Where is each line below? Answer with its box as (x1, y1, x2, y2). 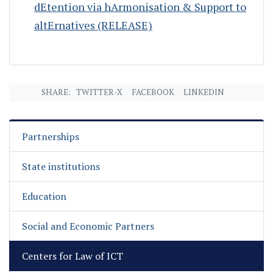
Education (22, 190, 66, 204)
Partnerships (22, 130, 79, 144)
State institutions (22, 160, 100, 174)
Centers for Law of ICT (22, 249, 123, 263)
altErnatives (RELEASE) (34, 18, 152, 33)
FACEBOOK (132, 87, 174, 98)
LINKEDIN (183, 87, 224, 98)
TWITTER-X (76, 87, 122, 98)
